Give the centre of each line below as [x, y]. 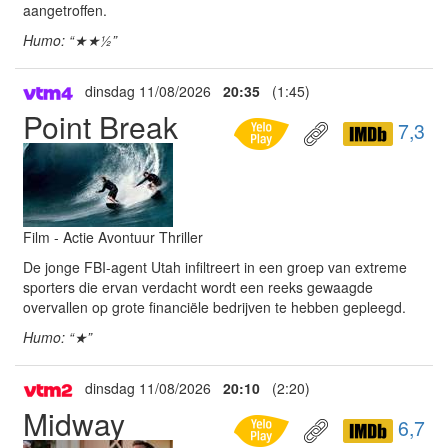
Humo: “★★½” [70, 40]
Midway [74, 423]
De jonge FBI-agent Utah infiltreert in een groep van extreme [215, 267]
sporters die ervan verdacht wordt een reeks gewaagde [198, 287]
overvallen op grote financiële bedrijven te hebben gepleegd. [214, 307]
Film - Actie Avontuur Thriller [113, 237]
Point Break [100, 126]
